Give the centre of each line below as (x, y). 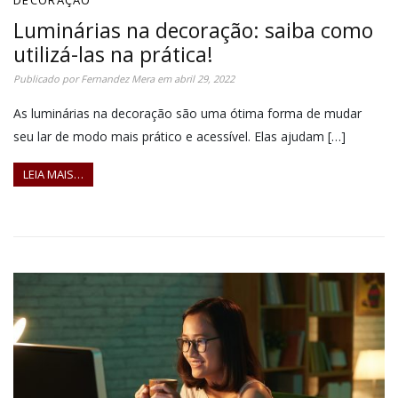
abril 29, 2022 (204, 78)
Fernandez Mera (118, 78)
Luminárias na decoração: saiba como (193, 30)
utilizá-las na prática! (113, 54)
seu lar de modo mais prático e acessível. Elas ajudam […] (179, 136)
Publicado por (47, 78)
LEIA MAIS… (53, 175)
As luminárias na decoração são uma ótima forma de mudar (187, 113)
